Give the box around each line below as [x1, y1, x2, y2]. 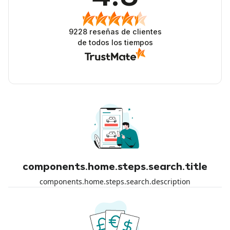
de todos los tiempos [77, 37, 153, 47]
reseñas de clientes [87, 27, 162, 36]
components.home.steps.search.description [40, 176, 190, 186]
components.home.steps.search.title [23, 162, 207, 172]
